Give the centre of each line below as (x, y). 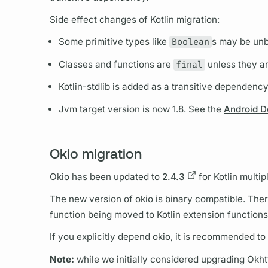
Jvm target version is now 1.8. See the (141, 109)
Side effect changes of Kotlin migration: (134, 20)
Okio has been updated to (106, 176)
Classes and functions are (116, 64)
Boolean (190, 42)
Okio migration (95, 153)
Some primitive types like (114, 42)
